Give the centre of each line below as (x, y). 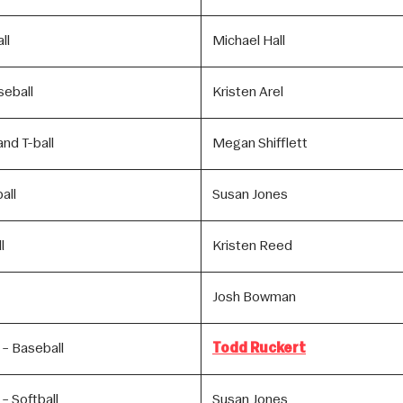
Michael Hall (249, 42)
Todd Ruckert (259, 349)
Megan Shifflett (260, 144)
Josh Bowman (254, 298)
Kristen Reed (252, 247)
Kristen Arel (248, 93)
